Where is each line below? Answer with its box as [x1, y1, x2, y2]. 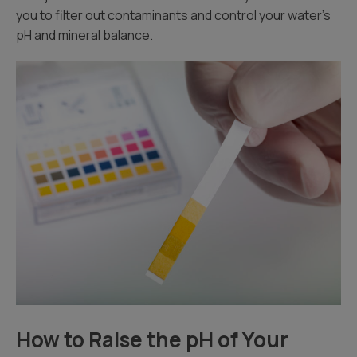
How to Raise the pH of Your [16, 325, 288, 354]
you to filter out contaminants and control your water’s [16, 6, 331, 24]
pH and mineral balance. [16, 26, 153, 44]
